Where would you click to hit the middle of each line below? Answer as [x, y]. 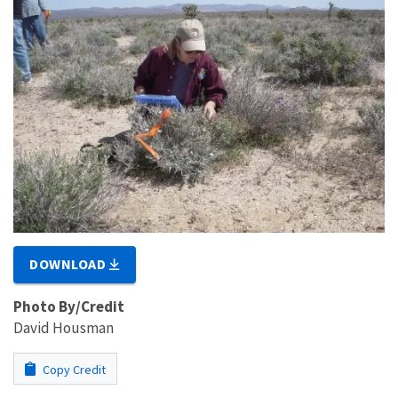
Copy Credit [73, 369]
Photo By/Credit [69, 306]
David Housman [64, 327]
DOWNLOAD [70, 263]
